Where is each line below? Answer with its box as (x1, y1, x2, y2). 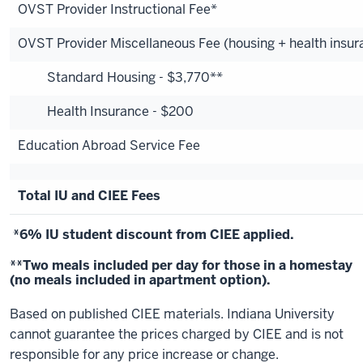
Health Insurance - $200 (18, 103, 194, 120)
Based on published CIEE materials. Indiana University (10, 305, 335, 322)
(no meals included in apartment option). (10, 271, 271, 288)
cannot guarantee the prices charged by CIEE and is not (10, 326, 344, 343)
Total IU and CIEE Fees (18, 187, 160, 204)
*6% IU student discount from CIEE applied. (10, 226, 294, 243)
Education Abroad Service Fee (18, 137, 200, 154)
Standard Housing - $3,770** (18, 69, 223, 86)
